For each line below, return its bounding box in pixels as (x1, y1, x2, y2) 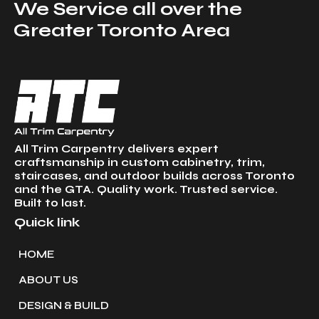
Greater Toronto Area (14, 19, 230, 42)
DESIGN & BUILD (19, 299, 109, 313)
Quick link (14, 214, 80, 231)
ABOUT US (19, 273, 78, 287)
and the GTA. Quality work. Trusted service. (14, 183, 278, 197)
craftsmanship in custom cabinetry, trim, (14, 156, 265, 169)
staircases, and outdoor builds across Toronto (14, 169, 295, 183)
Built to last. (14, 197, 86, 210)
